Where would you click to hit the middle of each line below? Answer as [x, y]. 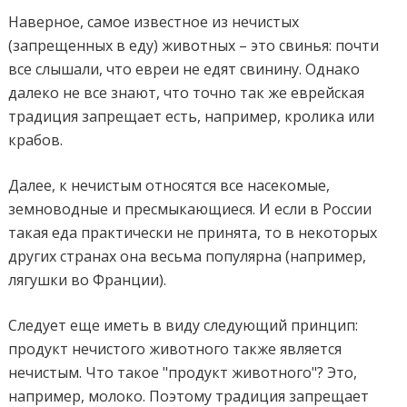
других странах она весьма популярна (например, [188, 256]
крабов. [36, 139]
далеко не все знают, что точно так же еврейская [187, 92]
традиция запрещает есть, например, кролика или [192, 116]
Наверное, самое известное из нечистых [154, 21]
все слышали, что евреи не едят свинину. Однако [184, 69]
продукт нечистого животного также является [175, 348]
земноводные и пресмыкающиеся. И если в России [190, 208]
